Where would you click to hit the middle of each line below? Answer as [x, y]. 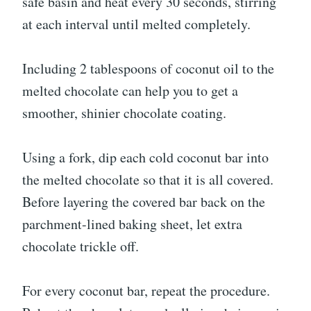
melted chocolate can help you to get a [130, 91]
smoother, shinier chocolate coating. [124, 113]
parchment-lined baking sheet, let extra [132, 224]
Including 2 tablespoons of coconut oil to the [148, 68]
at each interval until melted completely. [136, 24]
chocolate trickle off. [81, 246]
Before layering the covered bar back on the [144, 202]
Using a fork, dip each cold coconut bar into [145, 157]
